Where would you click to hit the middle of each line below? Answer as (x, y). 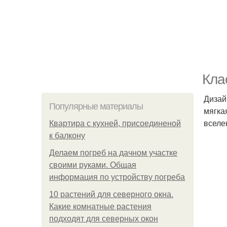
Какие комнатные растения (100, 206)
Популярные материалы (96, 106)
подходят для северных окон (104, 219)
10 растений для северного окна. (111, 194)
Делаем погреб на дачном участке (113, 153)
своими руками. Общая (93, 165)
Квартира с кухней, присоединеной (115, 123)
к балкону (67, 136)
